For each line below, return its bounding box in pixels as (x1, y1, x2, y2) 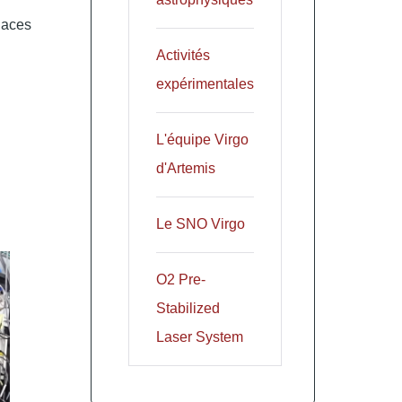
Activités (156, 47, 211, 63)
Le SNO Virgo (156, 215, 246, 232)
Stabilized (156, 300, 221, 316)
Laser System (156, 328, 244, 345)
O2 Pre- (156, 271, 206, 287)
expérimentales (156, 75, 255, 92)
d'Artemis (156, 160, 216, 176)
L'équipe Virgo (156, 131, 249, 147)
